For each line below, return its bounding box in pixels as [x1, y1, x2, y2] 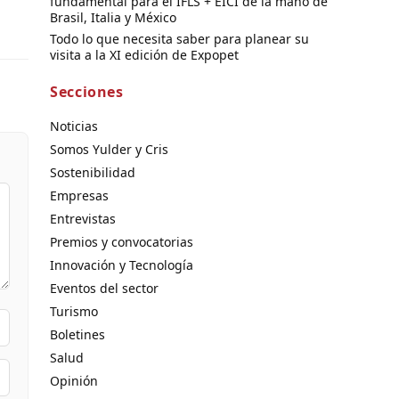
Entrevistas [50, 209, 116, 227]
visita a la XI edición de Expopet [50, 45, 239, 63]
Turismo [50, 302, 98, 320]
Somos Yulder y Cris [50, 140, 168, 158]
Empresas [50, 186, 109, 204]
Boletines [50, 325, 105, 343]
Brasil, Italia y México [50, 8, 176, 26]
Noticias [50, 117, 98, 134]
